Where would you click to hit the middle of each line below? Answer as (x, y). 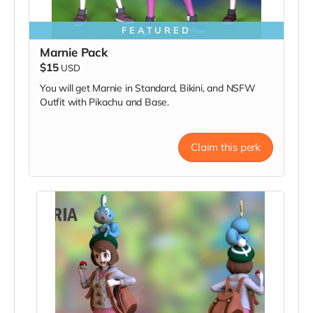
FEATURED (156, 30)
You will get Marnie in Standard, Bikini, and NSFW (148, 88)
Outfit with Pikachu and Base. (104, 102)
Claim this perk (226, 147)
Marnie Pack (74, 52)
